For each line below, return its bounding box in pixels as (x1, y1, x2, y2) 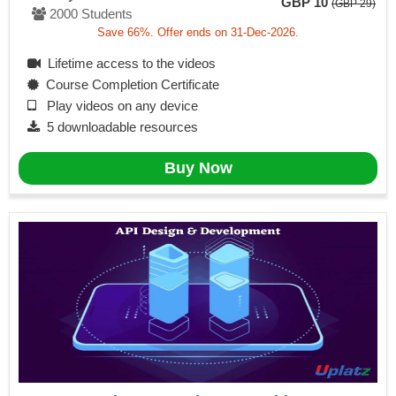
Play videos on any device (36, 98, 198, 114)
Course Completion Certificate (39, 77, 219, 93)
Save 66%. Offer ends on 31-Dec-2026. (97, 26, 299, 40)
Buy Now (164, 159, 232, 178)
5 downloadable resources (40, 119, 198, 135)
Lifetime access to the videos (41, 56, 216, 72)
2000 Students (46, 6, 133, 22)
